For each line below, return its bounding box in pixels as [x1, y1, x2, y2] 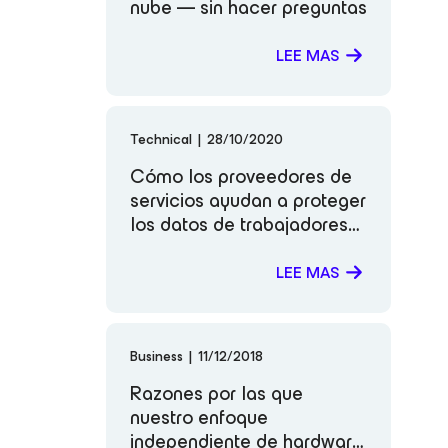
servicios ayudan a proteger [130, 184, 366, 218]
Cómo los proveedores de [130, 160, 352, 194]
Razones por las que [130, 377, 303, 411]
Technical [130, 128, 195, 152]
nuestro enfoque [130, 401, 268, 435]
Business [130, 345, 186, 369]
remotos [130, 232, 200, 266]
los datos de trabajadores [130, 208, 348, 242]
